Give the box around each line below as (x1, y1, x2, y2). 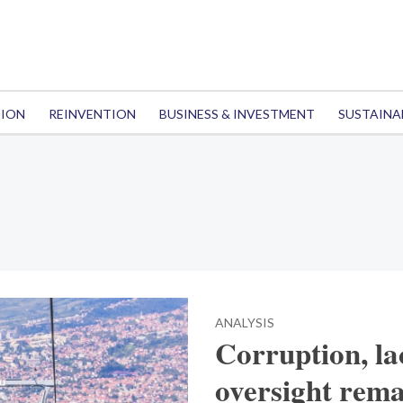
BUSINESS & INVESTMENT (158, 106, 315, 121)
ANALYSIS (215, 315, 274, 330)
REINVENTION (48, 106, 136, 121)
